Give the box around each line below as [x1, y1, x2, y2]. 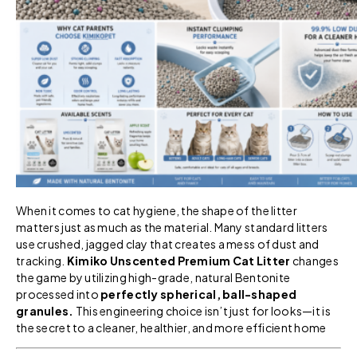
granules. [16, 303, 74, 318]
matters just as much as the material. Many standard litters [16, 219, 328, 234]
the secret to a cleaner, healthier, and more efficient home [16, 320, 327, 335]
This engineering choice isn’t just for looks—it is [73, 303, 331, 318]
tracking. [16, 253, 67, 268]
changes [290, 253, 339, 268]
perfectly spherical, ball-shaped [100, 286, 297, 301]
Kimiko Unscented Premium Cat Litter [66, 253, 291, 268]
